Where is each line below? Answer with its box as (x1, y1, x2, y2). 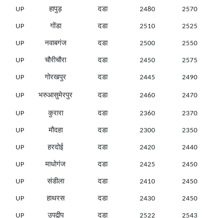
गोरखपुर (45, 74, 66, 82)
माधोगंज (45, 161, 66, 169)
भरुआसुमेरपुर (38, 92, 73, 100)
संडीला (47, 178, 64, 186)
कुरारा (48, 110, 63, 118)
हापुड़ (49, 6, 62, 14)
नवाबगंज (44, 40, 67, 48)
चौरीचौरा (45, 57, 66, 65)
